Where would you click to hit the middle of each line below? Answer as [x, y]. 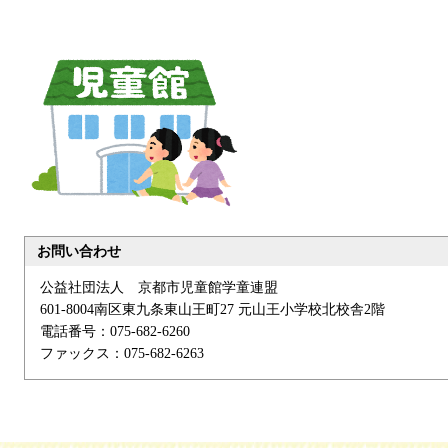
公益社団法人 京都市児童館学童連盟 [159, 288]
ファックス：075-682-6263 [122, 354]
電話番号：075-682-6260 [115, 332]
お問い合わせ [79, 252]
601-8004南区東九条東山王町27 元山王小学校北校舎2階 [212, 310]
